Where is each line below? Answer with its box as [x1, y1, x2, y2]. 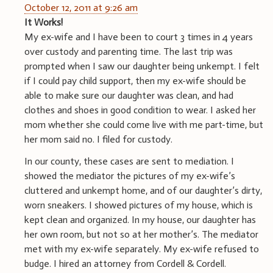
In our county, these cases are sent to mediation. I [24, 155, 234, 167]
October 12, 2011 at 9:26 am [24, 1, 138, 13]
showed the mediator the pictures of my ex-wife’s [24, 169, 235, 182]
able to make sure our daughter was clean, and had [24, 89, 233, 101]
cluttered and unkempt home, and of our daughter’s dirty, [24, 184, 262, 196]
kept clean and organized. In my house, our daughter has [24, 213, 256, 225]
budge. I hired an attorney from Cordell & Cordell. [24, 257, 226, 269]
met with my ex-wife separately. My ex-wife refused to [24, 243, 259, 255]
